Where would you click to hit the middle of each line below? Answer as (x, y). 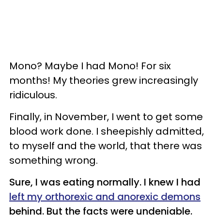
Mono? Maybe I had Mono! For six (90, 66)
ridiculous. (33, 95)
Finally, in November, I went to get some (106, 116)
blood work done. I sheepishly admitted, (107, 131)
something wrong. (54, 160)
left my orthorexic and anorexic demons (105, 196)
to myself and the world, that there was (106, 146)
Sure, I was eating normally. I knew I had (105, 182)
